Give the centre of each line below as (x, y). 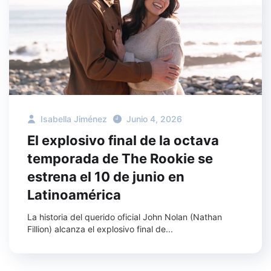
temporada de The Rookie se (120, 159)
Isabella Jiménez (73, 119)
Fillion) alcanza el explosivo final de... (100, 229)
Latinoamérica (74, 195)
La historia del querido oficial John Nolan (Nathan (125, 217)
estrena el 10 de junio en (106, 177)
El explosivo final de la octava (123, 141)
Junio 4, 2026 (154, 119)
